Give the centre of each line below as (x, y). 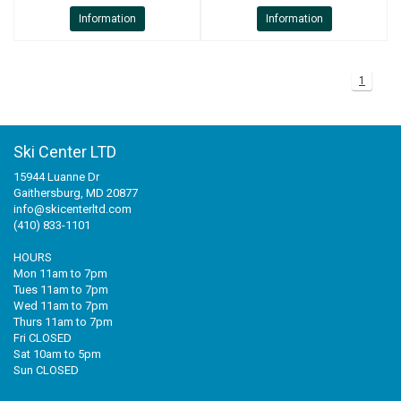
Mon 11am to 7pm (60, 273)
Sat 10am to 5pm (57, 354)
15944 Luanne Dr (56, 177)
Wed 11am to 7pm (61, 306)
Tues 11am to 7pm (61, 290)
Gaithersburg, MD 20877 (76, 193)
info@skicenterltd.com (73, 209)
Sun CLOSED (46, 370)
